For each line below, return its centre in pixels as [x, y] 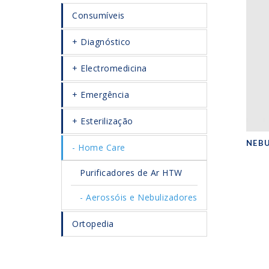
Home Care [102, 147]
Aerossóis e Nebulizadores [142, 197]
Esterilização [107, 121]
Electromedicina [114, 68]
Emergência [105, 95]
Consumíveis [98, 15]
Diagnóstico [106, 42]
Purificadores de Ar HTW [131, 173]
